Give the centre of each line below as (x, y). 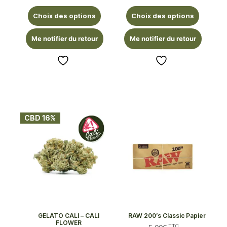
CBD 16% (40, 118)
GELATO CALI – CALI (68, 216)
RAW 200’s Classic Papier (167, 216)
